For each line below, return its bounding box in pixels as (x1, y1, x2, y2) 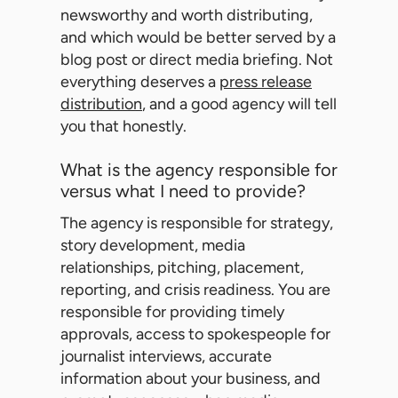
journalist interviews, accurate (60, 346, 272, 367)
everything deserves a (60, 72, 219, 92)
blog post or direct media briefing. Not (60, 50, 333, 70)
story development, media (60, 235, 245, 256)
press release (219, 72, 312, 92)
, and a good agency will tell (142, 94, 337, 115)
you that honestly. (60, 116, 187, 137)
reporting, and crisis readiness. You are (60, 280, 330, 300)
